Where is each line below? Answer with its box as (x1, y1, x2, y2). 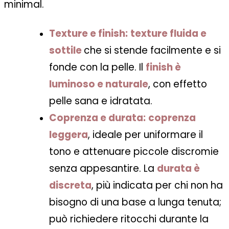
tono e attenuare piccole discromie (49, 144, 219, 158)
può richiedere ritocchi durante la (49, 212, 209, 226)
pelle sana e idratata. (49, 94, 152, 108)
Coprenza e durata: (49, 110, 146, 125)
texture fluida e (130, 26, 207, 40)
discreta (49, 178, 91, 192)
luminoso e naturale (49, 77, 148, 91)
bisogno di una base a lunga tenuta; (49, 195, 221, 209)
